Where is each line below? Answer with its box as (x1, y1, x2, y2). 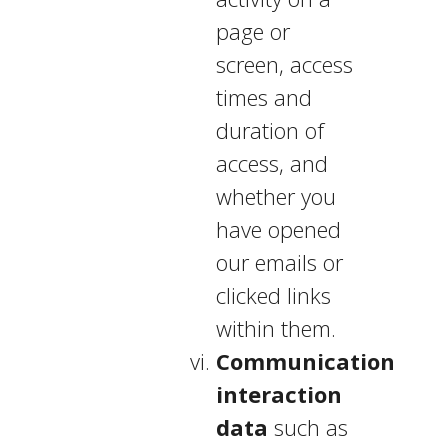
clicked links (215, 280, 331, 310)
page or (215, 16, 290, 46)
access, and (215, 148, 328, 178)
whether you (215, 181, 336, 211)
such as (267, 412, 348, 442)
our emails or (215, 247, 343, 277)
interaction (215, 379, 342, 409)
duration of (215, 115, 324, 145)
